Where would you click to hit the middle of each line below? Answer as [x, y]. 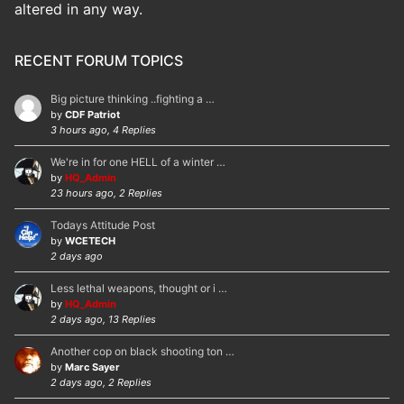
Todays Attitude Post [103, 225]
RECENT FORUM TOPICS [99, 60]
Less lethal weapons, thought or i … [139, 288]
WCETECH [90, 240]
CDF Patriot [92, 114]
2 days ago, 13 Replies [103, 319]
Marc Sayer [92, 367]
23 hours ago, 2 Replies [106, 193]
